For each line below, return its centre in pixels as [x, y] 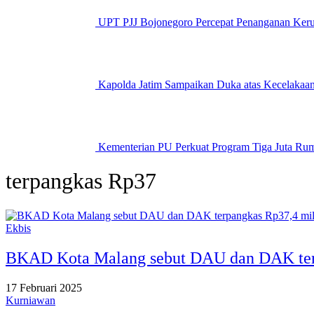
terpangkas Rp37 [81, 181]
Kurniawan [30, 300]
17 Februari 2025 [44, 287]
